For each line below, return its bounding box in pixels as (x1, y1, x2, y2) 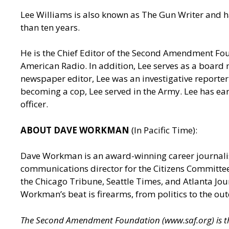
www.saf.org (165, 214, 212, 226)
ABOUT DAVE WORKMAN (20, 124, 131, 136)
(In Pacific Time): (131, 124, 197, 136)
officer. (20, 98, 50, 110)
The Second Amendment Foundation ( (20, 214, 165, 226)
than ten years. (20, 21, 80, 33)
